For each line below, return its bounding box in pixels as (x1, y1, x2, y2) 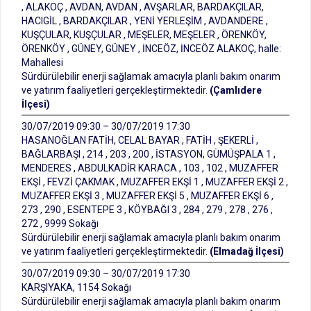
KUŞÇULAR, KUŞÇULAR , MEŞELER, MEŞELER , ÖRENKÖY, (22, 29, 267, 40)
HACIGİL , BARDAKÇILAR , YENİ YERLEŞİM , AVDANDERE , (22, 15, 268, 26)
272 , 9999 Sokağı (22, 218, 99, 229)
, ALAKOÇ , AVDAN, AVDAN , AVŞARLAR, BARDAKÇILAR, (22, 1, 264, 12)
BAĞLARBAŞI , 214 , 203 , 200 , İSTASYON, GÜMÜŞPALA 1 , (22, 149, 276, 160)
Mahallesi (22, 57, 63, 68)
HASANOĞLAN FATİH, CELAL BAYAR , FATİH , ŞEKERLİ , (22, 135, 258, 146)
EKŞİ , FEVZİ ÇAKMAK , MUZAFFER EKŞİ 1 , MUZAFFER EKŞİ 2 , (22, 176, 288, 187)
